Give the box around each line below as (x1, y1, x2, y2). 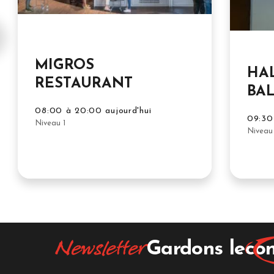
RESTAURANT (35, 76, 133, 92)
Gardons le (146, 239, 245, 259)
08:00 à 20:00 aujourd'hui (35, 106, 152, 116)
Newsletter (55, 236, 147, 262)
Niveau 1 (35, 119, 66, 128)
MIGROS (35, 58, 95, 73)
